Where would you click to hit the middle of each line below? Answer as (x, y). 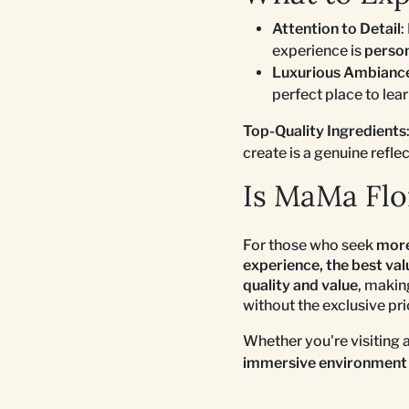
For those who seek (309, 245)
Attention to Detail (336, 28)
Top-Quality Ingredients (325, 131)
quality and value (300, 285)
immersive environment (325, 362)
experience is (318, 50)
